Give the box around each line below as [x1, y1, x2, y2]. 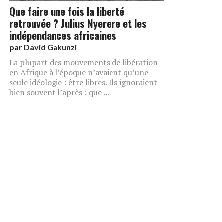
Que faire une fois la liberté [9, 3, 124, 19]
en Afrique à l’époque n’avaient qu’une [9, 66, 148, 78]
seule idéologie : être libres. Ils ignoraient [9, 76, 157, 88]
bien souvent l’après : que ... [9, 86, 109, 98]
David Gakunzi [24, 42, 77, 52]
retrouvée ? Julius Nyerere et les [9, 15, 147, 31]
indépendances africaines [9, 27, 116, 43]
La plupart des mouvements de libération [9, 56, 158, 68]
